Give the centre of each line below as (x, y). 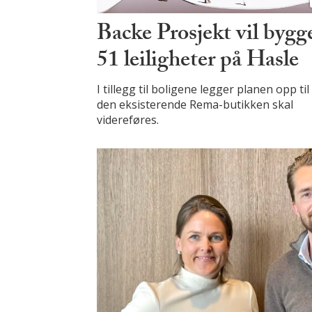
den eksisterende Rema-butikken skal (195, 104)
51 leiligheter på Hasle (198, 62)
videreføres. (128, 119)
